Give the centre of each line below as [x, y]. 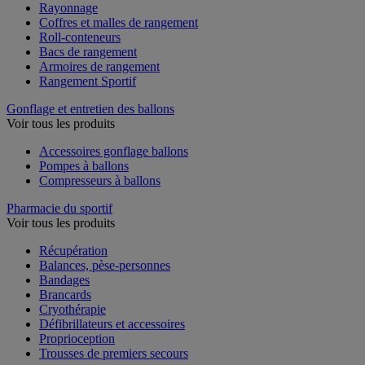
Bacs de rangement [88, 51]
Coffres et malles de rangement [119, 22]
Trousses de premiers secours [114, 353]
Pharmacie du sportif [59, 208]
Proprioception [77, 338]
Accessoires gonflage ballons [114, 151]
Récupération [73, 250]
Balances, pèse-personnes [105, 265]
